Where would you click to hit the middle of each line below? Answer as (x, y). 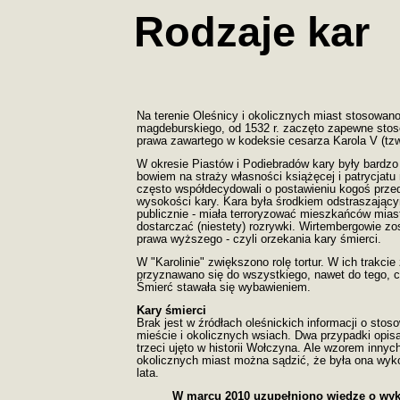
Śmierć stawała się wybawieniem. (224, 287)
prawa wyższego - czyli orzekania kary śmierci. (259, 239)
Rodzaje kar (252, 32)
